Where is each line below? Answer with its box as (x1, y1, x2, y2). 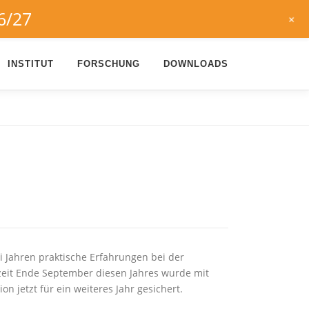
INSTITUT (8, 59, 54, 69)
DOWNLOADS (163, 59, 228, 69)
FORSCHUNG (77, 59, 140, 69)
